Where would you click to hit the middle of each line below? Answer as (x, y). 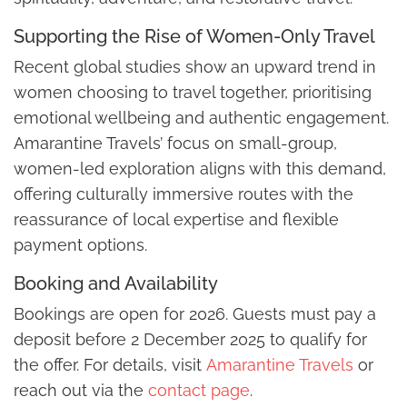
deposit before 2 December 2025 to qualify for (190, 339)
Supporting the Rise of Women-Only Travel (194, 36)
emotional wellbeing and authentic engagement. (201, 117)
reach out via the (81, 390)
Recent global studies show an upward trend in (195, 66)
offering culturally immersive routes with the (184, 194)
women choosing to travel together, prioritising (193, 92)
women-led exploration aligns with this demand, (200, 168)
